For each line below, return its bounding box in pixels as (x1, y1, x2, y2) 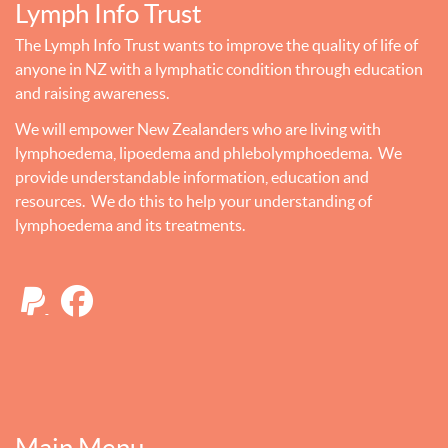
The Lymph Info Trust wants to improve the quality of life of (15, 35, 418, 54)
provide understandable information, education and (15, 167, 369, 186)
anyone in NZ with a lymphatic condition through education (15, 59, 423, 78)
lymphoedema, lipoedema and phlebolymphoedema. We (15, 143, 402, 162)
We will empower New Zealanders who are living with (15, 119, 381, 138)
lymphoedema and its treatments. (15, 215, 245, 234)
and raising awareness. (15, 83, 169, 102)
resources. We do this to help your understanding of (15, 191, 372, 210)
